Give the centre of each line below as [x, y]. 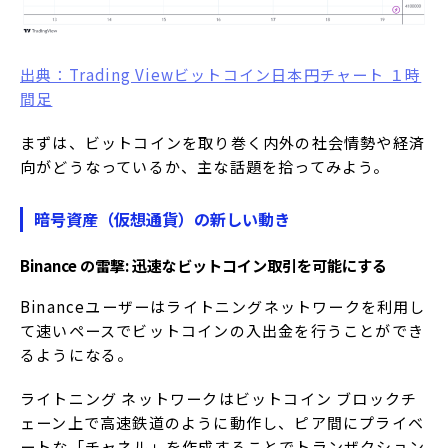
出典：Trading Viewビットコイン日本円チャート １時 [221, 75]
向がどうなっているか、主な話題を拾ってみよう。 [205, 167]
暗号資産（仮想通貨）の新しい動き [162, 219]
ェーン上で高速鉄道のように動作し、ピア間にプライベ [222, 423]
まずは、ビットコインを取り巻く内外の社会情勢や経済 [223, 143]
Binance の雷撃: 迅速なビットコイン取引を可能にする [203, 265]
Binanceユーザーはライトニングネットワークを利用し [223, 307]
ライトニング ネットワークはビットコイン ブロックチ [219, 399]
